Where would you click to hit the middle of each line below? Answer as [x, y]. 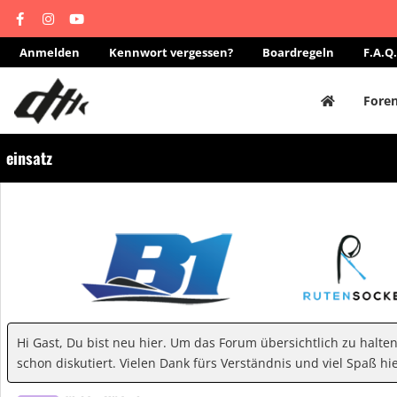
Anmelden [50, 52]
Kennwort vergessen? [171, 52]
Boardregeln [298, 52]
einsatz [29, 158]
